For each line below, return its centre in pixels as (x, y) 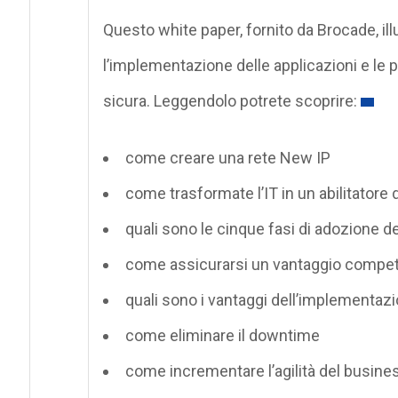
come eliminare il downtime (222, 335)
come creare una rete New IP (227, 157)
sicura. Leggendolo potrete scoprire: (230, 100)
